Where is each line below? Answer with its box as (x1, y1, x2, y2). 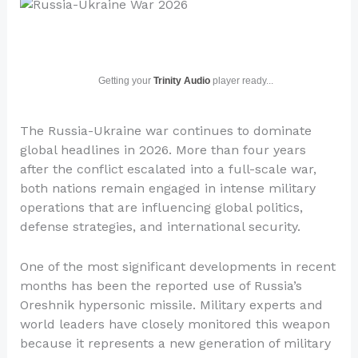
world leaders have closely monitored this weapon (19, 316, 330, 332)
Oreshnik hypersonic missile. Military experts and (19, 296, 323, 312)
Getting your (97, 75, 153, 86)
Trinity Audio (153, 75, 210, 86)
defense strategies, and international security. (19, 219, 300, 234)
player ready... (209, 75, 273, 86)
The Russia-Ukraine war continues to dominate (19, 123, 312, 138)
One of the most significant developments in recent (19, 258, 336, 274)
